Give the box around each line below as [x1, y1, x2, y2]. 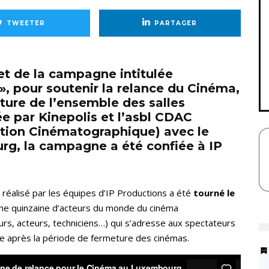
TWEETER [6, 19, 45, 27]
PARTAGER [154, 19, 198, 27]
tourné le [193, 187, 235, 199]
